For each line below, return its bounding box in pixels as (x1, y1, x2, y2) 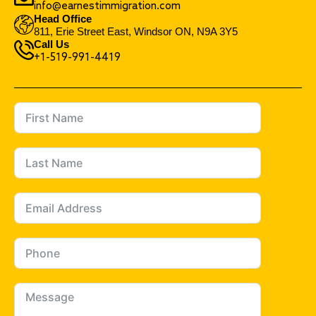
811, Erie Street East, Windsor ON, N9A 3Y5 (34, 25, 238, 37)
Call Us (34, 37, 69, 50)
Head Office (34, 12, 92, 25)
